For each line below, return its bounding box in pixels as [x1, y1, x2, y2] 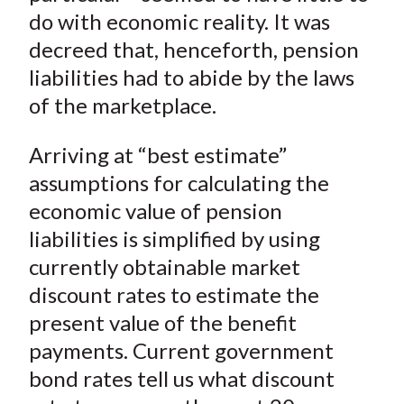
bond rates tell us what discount [28, 365, 335, 392]
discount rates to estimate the [28, 281, 319, 308]
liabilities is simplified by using [28, 225, 320, 252]
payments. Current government [28, 337, 334, 364]
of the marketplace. [28, 92, 216, 119]
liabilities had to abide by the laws [28, 64, 354, 91]
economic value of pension [28, 197, 282, 225]
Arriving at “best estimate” [28, 142, 287, 169]
